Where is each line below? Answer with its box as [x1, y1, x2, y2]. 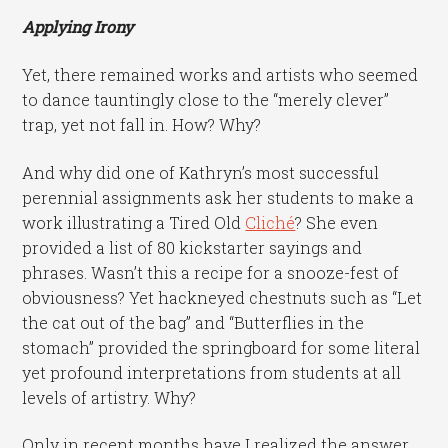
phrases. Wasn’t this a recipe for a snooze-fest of [22, 261, 400, 283]
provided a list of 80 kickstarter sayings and [22, 236, 363, 258]
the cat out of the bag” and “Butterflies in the [22, 311, 365, 333]
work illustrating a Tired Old [22, 211, 246, 233]
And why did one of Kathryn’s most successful [22, 161, 380, 183]
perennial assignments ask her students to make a [22, 186, 415, 208]
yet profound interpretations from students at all [22, 361, 402, 383]
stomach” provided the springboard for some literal [22, 336, 421, 358]
